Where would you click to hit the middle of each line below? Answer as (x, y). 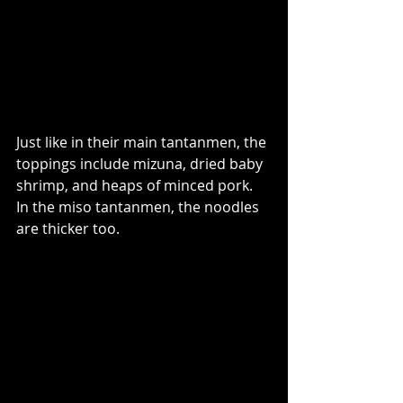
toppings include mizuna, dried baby (141, 163)
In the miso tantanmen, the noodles (139, 206)
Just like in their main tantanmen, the (143, 142)
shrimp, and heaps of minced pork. (136, 185)
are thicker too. (70, 228)
